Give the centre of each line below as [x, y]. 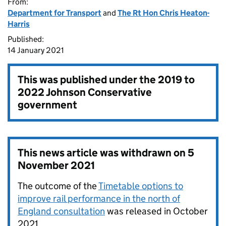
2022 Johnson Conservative [85, 92]
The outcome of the [58, 186]
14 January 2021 [36, 50]
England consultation [61, 211]
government [47, 105]
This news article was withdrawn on [103, 153]
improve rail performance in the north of [99, 199]
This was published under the [88, 80]
